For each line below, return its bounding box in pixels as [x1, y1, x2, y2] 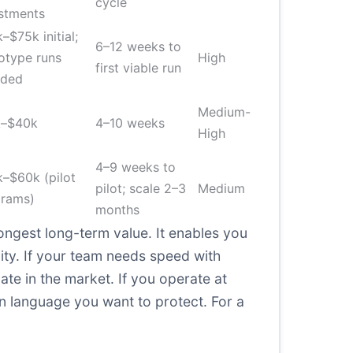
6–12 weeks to [95, 39, 181, 54]
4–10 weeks [95, 115, 165, 131]
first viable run [95, 60, 181, 76]
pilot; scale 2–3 [95, 180, 186, 196]
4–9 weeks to [95, 159, 176, 175]
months [95, 202, 139, 217]
